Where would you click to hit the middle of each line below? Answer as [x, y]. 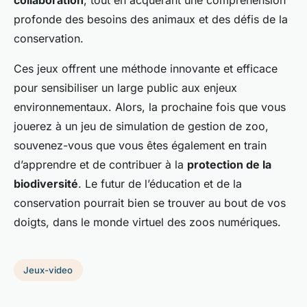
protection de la [229, 165]
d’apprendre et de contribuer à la [100, 165]
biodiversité [46, 184]
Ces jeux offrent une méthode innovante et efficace [146, 69]
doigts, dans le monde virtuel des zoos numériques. [147, 222]
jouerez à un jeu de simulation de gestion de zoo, [141, 126]
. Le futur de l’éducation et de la [160, 184]
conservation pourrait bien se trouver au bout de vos [150, 203]
